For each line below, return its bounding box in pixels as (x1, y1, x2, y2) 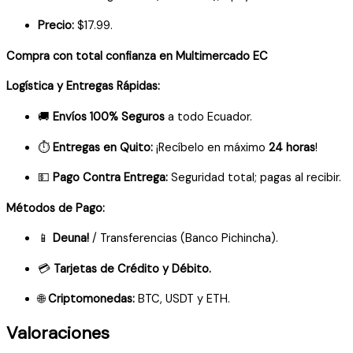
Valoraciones (6, 321, 110, 344)
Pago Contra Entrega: (53, 170, 168, 186)
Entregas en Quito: (53, 139, 153, 155)
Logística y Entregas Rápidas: (6, 79, 160, 95)
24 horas (269, 139, 315, 155)
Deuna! (53, 231, 89, 247)
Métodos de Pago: (6, 200, 105, 216)
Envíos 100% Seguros (53, 109, 165, 124)
